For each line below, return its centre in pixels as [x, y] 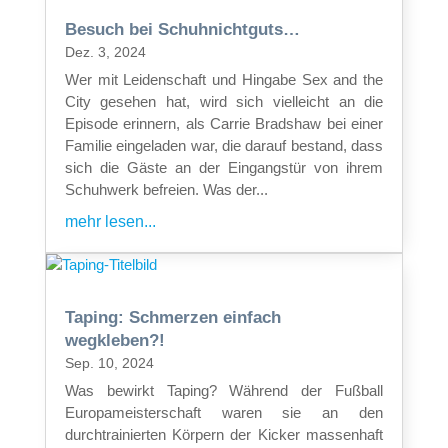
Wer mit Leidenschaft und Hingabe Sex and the [224, 79]
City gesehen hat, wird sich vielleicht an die [224, 101]
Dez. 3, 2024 [105, 51]
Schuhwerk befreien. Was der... [166, 189]
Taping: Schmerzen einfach [172, 317]
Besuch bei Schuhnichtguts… [182, 29]
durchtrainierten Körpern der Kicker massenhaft [224, 434]
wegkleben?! [114, 340]
